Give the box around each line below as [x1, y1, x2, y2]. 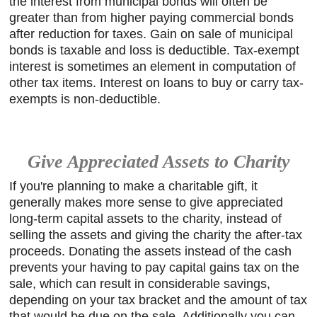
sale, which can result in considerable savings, [9, 276, 271, 291]
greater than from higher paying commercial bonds [9, 11, 294, 25]
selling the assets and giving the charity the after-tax [9, 227, 303, 242]
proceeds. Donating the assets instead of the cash [9, 243, 292, 258]
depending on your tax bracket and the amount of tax [9, 292, 308, 307]
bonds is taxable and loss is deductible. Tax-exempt [9, 43, 300, 57]
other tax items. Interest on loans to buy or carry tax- [9, 76, 304, 90]
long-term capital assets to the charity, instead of [9, 211, 282, 226]
